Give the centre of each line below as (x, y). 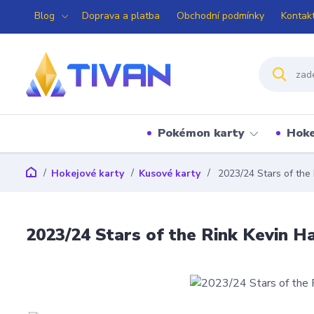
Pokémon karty (201, 133)
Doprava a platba (121, 16)
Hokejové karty (88, 173)
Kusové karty (170, 173)
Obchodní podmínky (220, 16)
